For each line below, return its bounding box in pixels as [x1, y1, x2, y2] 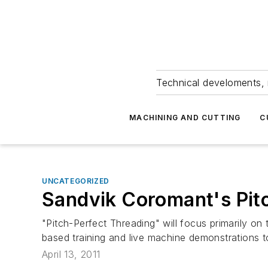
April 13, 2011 [42, 248, 100, 261]
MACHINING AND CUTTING [129, 113, 241, 122]
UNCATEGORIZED [42, 176, 109, 185]
